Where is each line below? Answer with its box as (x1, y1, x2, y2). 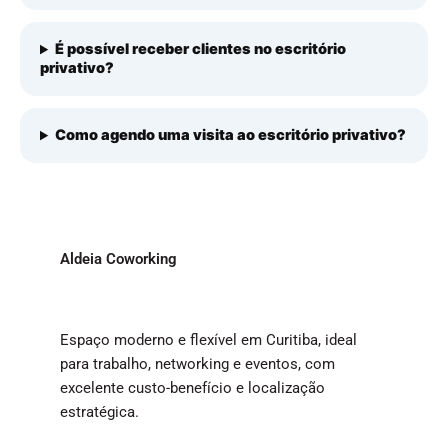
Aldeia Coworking (60, 250, 177, 269)
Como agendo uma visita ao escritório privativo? (55, 126, 407, 145)
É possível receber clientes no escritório (55, 40, 347, 59)
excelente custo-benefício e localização (60, 379, 325, 398)
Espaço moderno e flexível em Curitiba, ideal (60, 331, 357, 350)
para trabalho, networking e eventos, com (60, 355, 335, 374)
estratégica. (60, 403, 139, 422)
